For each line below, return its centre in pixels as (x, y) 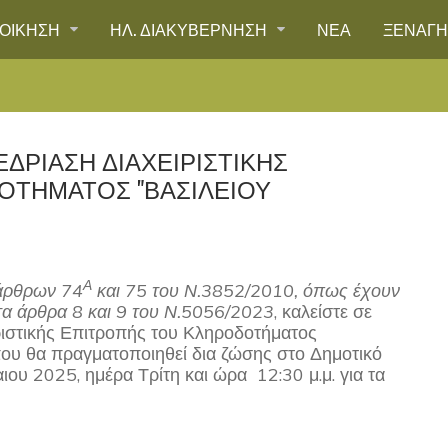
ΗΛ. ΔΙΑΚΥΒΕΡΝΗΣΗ (190, 29)
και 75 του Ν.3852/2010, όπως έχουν (246, 290)
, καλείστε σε (323, 311)
